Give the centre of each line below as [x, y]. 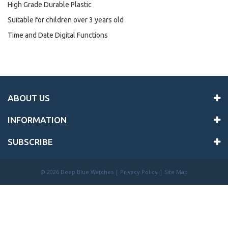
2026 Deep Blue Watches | [83, 172]
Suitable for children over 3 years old [66, 20]
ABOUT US [29, 98]
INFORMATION [37, 120]
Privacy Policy [139, 172]
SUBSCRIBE [30, 142]
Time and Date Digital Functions [58, 35]
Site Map [176, 172]
